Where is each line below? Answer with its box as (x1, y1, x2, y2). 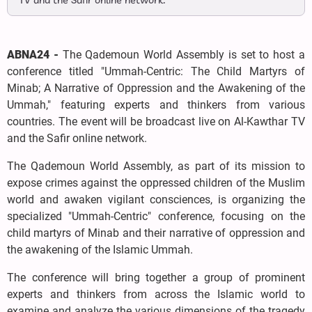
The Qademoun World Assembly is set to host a (62, 48, 306, 62)
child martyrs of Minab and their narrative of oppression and (7, 226, 305, 240)
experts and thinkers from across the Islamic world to (7, 288, 305, 302)
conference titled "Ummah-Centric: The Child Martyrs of (7, 65, 305, 79)
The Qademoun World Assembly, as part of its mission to (7, 159, 305, 173)
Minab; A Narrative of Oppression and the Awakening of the (7, 81, 305, 95)
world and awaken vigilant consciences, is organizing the (7, 193, 305, 207)
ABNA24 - (7, 48, 63, 62)
